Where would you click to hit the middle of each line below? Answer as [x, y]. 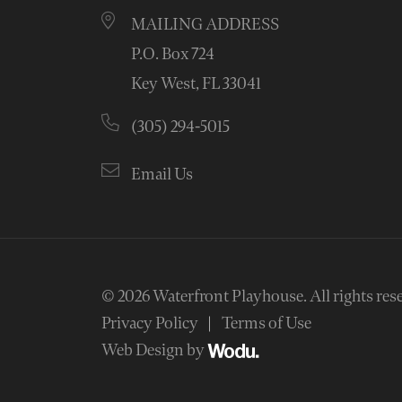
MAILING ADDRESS [205, 25]
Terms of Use [266, 323]
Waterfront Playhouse [227, 297]
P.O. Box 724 [172, 54]
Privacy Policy [149, 323]
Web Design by [154, 350]
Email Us [162, 175]
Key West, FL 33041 [196, 84]
